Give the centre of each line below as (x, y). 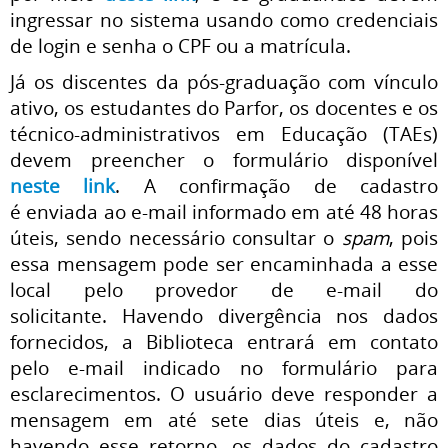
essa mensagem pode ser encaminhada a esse (224, 263)
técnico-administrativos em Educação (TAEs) (224, 133)
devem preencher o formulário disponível (224, 159)
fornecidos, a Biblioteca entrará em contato (224, 341)
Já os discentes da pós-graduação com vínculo (224, 81)
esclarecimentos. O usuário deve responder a (224, 393)
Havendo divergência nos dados (279, 315)
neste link (63, 185)
